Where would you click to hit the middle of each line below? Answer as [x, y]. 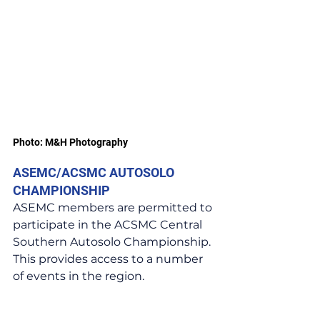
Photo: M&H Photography [70, 142]
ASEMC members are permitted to [114, 207]
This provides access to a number [109, 259]
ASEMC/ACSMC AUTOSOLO [95, 172]
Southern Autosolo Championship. [113, 241]
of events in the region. [79, 276]
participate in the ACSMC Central [109, 224]
